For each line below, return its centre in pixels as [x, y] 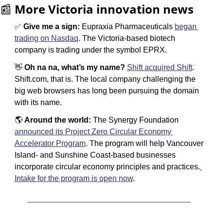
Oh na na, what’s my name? [76, 67]
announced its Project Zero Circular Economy [93, 131]
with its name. [39, 102]
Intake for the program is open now [74, 178]
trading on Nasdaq [46, 38]
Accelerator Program [50, 143]
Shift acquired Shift [160, 67]
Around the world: [59, 120]
